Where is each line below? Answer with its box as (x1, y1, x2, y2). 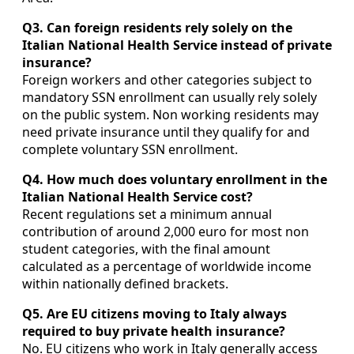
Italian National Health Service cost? (22, 187, 253, 205)
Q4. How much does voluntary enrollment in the (22, 170, 327, 188)
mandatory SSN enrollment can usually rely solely (22, 88, 317, 106)
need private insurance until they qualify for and (22, 122, 310, 141)
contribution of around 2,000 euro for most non (22, 222, 309, 240)
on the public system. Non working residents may (22, 105, 318, 123)
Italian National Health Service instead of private (22, 36, 332, 54)
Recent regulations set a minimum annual (22, 205, 272, 223)
